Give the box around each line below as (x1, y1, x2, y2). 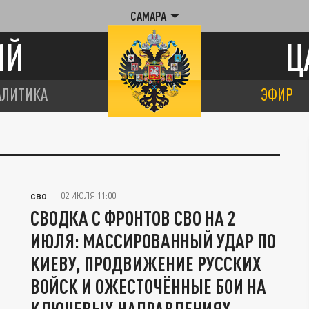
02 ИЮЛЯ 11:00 (61, 190, 116, 201)
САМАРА (130, 9, 166, 23)
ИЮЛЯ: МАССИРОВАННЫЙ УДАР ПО (30, 229, 276, 252)
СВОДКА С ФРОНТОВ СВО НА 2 (30, 206, 236, 230)
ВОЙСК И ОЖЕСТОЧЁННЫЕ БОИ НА (30, 275, 266, 298)
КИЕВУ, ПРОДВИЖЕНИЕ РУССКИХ (30, 252, 261, 275)
